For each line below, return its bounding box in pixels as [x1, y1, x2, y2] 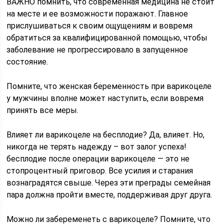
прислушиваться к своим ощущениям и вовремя [6, 21, 193, 30]
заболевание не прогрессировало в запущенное [6, 45, 188, 54]
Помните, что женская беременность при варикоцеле [6, 81, 212, 91]
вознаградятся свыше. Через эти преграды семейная [6, 178, 211, 187]
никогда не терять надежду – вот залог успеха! [6, 142, 187, 151]
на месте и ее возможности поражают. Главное [6, 9, 188, 18]
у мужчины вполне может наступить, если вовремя [6, 93, 204, 103]
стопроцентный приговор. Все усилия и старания [6, 166, 193, 175]
